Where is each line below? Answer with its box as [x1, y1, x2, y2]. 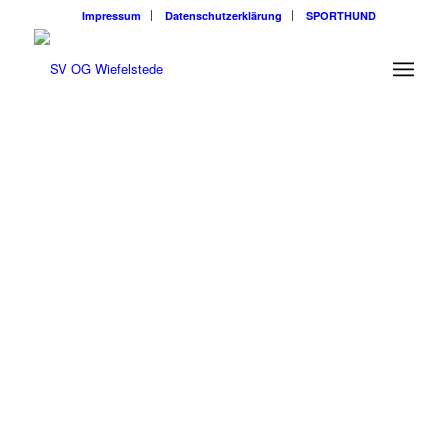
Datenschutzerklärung [164, 8, 282, 23]
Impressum [81, 8, 141, 23]
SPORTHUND [305, 8, 376, 23]
